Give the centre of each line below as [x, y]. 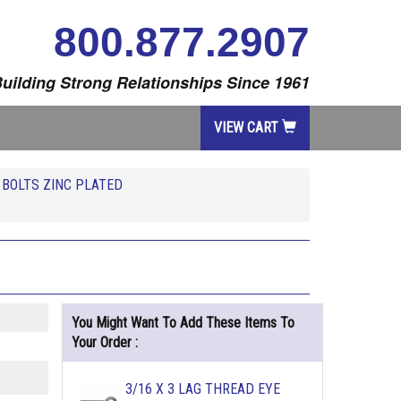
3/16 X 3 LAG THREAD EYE [202, 389]
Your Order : [104, 342]
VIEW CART [248, 128]
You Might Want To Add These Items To [183, 323]
